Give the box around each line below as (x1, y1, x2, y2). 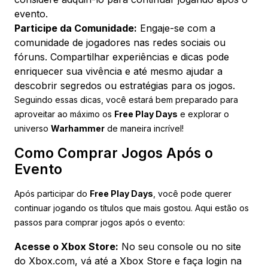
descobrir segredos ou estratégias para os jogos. (14, 79, 235, 92)
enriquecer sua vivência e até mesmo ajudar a (14, 65, 223, 77)
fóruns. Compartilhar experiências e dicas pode (14, 50, 229, 63)
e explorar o (178, 108, 229, 119)
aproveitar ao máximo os (14, 108, 114, 119)
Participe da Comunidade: (14, 22, 137, 34)
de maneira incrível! (105, 123, 184, 133)
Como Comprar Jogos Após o (14, 144, 213, 162)
